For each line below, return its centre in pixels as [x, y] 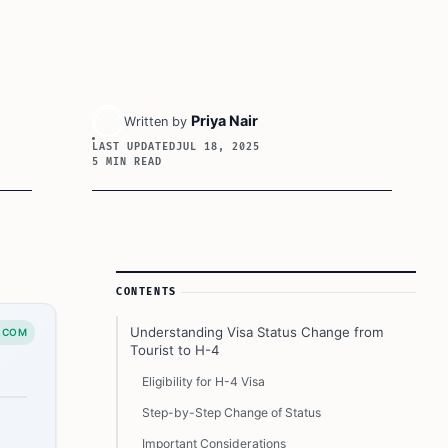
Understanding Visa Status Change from [257, 332]
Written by [155, 121]
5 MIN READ [127, 162]
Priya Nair [224, 120]
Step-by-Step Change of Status [231, 412]
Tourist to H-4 [175, 350]
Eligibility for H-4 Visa [203, 381]
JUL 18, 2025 [217, 147]
